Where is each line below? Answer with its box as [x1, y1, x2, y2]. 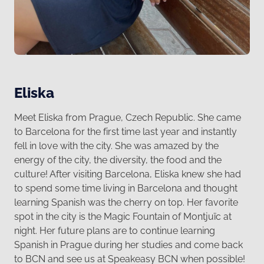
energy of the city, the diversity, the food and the [14, 154, 222, 166]
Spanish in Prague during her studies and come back [14, 239, 243, 251]
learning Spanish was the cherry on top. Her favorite [14, 197, 238, 209]
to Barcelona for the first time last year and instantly [14, 126, 237, 138]
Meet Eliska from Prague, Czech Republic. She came [14, 112, 241, 124]
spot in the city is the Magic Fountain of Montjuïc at [14, 211, 232, 223]
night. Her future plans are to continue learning [14, 225, 215, 237]
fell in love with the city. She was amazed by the [14, 140, 219, 152]
